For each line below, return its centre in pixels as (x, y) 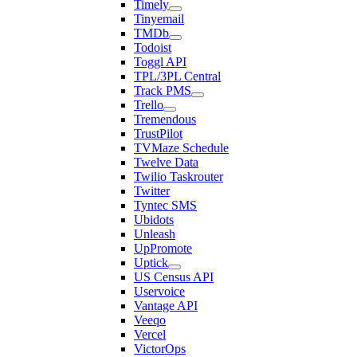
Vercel (150, 334)
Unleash (155, 234)
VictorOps (160, 349)
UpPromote (163, 248)
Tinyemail (159, 19)
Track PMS (163, 90)
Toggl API (160, 62)
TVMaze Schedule (181, 148)
